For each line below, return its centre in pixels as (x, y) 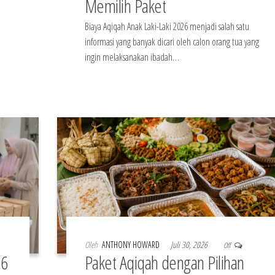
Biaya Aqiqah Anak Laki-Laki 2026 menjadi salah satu (167, 27)
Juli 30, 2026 (190, 244)
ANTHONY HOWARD (131, 244)
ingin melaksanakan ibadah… (132, 57)
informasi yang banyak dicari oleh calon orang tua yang (172, 42)
